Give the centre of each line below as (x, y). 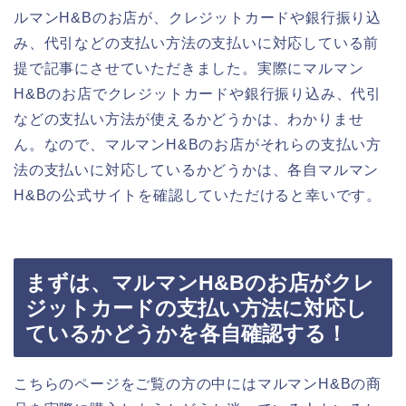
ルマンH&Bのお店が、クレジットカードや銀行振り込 (198, 18)
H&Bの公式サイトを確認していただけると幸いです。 (198, 196)
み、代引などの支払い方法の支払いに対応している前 (197, 43)
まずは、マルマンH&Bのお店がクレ (200, 282)
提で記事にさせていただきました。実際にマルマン (189, 69)
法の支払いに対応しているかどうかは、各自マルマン (197, 170)
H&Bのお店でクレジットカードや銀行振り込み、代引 (198, 94)
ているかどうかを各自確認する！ (186, 333)
